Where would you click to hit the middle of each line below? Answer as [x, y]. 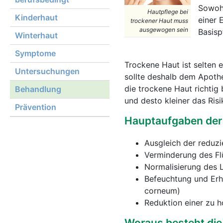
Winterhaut [36, 35]
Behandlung [38, 89]
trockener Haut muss [159, 21]
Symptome [35, 53]
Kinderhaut [36, 17]
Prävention [36, 107]
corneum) [162, 191]
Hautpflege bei [168, 12]
